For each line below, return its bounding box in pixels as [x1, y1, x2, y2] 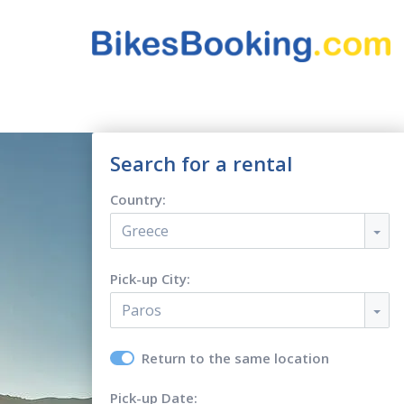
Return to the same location [142, 349, 329, 367]
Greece [122, 221, 169, 241]
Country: [110, 190, 166, 208]
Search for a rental [110, 150, 292, 177]
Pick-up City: [110, 270, 190, 288]
